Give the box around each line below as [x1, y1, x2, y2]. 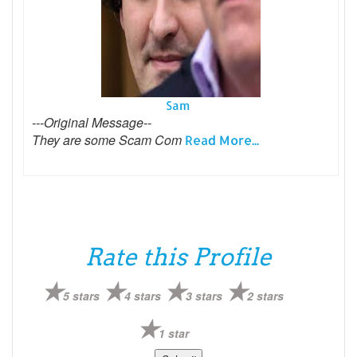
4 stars [124, 287, 162, 304]
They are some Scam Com [32, 130, 185, 149]
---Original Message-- [32, 112, 151, 131]
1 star [158, 324, 189, 341]
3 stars [186, 287, 223, 304]
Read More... [185, 131, 259, 148]
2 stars [247, 287, 284, 304]
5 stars [63, 287, 100, 304]
